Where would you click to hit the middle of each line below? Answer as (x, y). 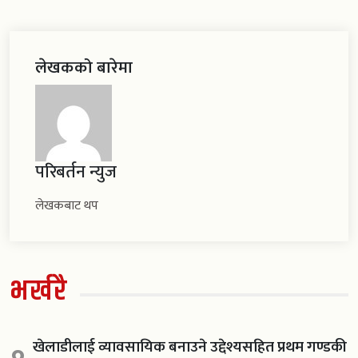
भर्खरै (39, 291)
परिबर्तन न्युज (76, 172)
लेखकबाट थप (67, 205)
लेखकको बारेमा (84, 67)
